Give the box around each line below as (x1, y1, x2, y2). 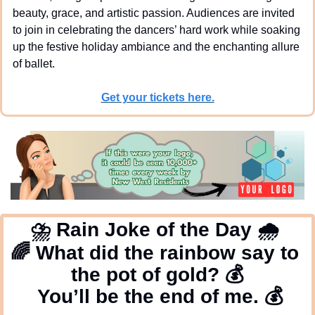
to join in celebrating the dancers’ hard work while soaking (13, 23, 300, 36)
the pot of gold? (71, 263, 225, 285)
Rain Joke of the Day (51, 218, 257, 240)
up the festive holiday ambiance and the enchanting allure (13, 40, 300, 53)
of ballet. (13, 57, 58, 70)
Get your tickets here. (101, 91, 214, 103)
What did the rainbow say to (30, 241, 299, 264)
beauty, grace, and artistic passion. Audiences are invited (13, 6, 295, 19)
